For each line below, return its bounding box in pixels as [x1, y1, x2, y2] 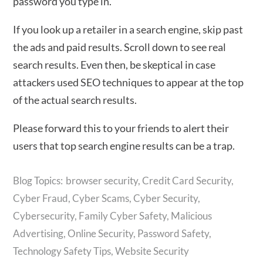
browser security [66, 174, 139, 187]
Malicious [171, 210, 213, 222]
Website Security [115, 245, 190, 257]
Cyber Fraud [13, 192, 69, 204]
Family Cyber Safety [79, 210, 167, 222]
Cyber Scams [72, 192, 130, 204]
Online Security [68, 227, 134, 240]
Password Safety [137, 227, 210, 240]
